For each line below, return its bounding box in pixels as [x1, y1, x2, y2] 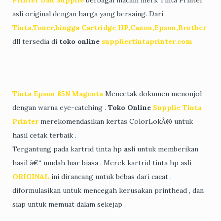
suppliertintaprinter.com [102, 37, 192, 46]
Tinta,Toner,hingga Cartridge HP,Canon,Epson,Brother [12, 23, 206, 32]
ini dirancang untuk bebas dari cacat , [49, 172, 172, 181]
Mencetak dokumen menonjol [103, 89, 202, 98]
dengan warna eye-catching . [12, 103, 108, 112]
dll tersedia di [12, 37, 59, 46]
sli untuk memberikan [128, 144, 198, 153]
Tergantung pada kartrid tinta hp [12, 144, 122, 153]
